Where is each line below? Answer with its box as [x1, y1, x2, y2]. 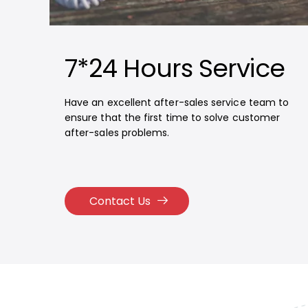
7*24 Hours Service [64, 51, 285, 86]
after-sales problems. [64, 126, 170, 140]
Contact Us [89, 193, 151, 209]
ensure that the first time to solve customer [64, 111, 280, 124]
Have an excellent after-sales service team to [64, 96, 289, 109]
